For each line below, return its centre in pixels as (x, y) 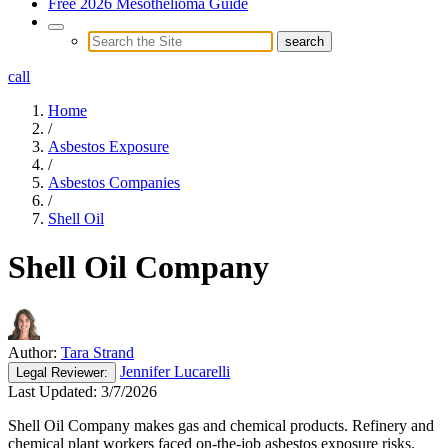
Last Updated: (52, 391)
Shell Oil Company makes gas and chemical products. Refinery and (221, 425)
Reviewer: (77, 372)
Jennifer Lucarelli (175, 371)
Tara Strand (97, 352)
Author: (32, 352)
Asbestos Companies (114, 182)
